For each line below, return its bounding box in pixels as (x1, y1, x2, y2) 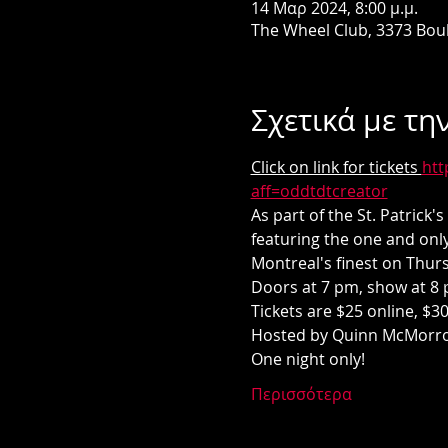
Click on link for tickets (250, 156, 422, 178)
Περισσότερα (250, 383, 352, 405)
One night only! (250, 348, 369, 370)
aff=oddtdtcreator (250, 180, 388, 202)
